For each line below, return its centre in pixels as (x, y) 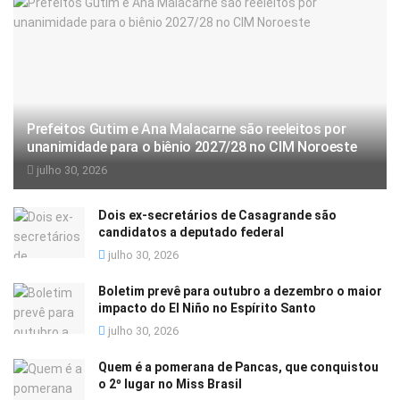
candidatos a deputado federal (191, 233)
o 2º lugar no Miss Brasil (170, 384)
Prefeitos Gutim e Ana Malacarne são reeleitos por (187, 129)
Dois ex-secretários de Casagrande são (217, 216)
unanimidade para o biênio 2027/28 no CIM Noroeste (192, 147)
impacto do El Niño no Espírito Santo (207, 308)
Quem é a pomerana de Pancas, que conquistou (238, 367)
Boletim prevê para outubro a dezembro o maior (240, 292)
